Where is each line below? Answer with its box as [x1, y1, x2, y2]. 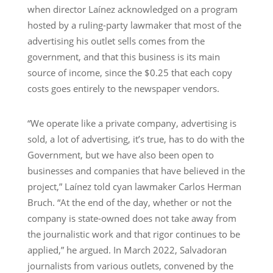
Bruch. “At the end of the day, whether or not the [27, 196, 232, 208]
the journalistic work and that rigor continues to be [27, 227, 240, 240]
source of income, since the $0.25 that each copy [27, 66, 232, 79]
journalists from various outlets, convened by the [27, 259, 233, 272]
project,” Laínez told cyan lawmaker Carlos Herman [27, 180, 241, 193]
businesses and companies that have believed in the [27, 164, 245, 177]
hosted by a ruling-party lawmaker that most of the [27, 18, 241, 31]
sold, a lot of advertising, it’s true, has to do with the [27, 132, 244, 145]
